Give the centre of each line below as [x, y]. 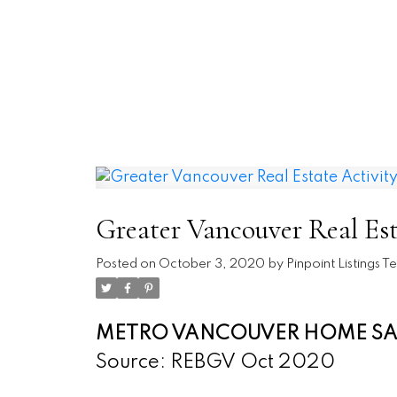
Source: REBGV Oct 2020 [215, 363]
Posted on [127, 265]
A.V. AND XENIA [216, 73]
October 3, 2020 [211, 265]
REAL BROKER [216, 35]
